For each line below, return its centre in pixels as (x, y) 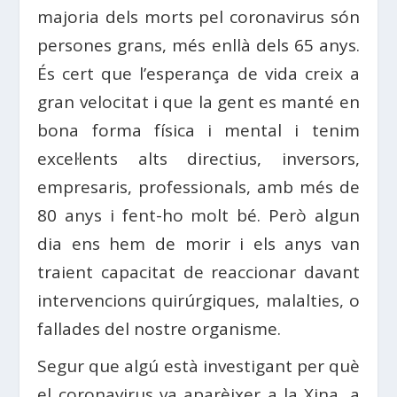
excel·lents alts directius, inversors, (198, 159)
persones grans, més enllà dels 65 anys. (198, 45)
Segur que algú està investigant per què (198, 366)
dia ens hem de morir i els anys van (198, 244)
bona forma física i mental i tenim (198, 130)
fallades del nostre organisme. (160, 329)
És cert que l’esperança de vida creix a (198, 74)
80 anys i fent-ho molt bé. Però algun (198, 215)
